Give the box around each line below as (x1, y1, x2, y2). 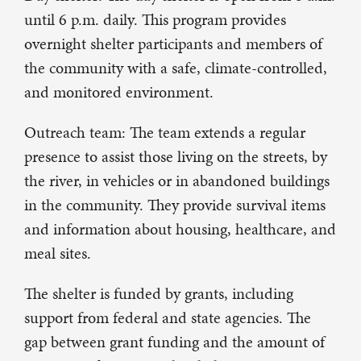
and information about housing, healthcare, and (24, 218, 336, 241)
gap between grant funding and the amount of (24, 330, 325, 354)
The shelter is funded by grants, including (24, 282, 293, 305)
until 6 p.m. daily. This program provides (24, 8, 286, 31)
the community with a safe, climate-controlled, (24, 56, 327, 80)
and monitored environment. (24, 81, 214, 104)
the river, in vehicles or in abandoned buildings (24, 169, 330, 193)
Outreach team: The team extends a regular (24, 121, 305, 144)
